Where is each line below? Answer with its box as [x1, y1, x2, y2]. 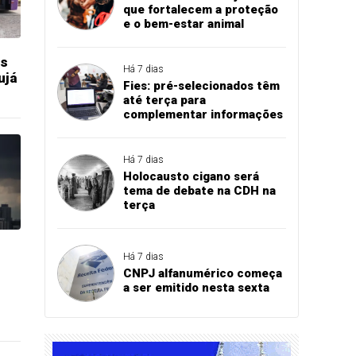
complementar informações [122, 107, 283, 122]
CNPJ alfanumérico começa [122, 266, 282, 281]
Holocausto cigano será [122, 169, 259, 184]
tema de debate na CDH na [122, 184, 276, 198]
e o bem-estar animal [122, 17, 244, 31]
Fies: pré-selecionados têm [122, 79, 280, 93]
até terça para [122, 93, 206, 107]
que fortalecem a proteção [122, 2, 278, 17]
